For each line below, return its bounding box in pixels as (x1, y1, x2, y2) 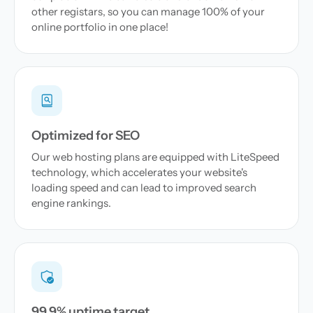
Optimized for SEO (31, 128, 140, 143)
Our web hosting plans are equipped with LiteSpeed (31, 150, 279, 163)
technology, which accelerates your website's (31, 166, 247, 179)
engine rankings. (31, 196, 111, 210)
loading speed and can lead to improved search (31, 181, 256, 194)
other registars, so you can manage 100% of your (31, 5, 265, 18)
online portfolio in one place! (31, 20, 168, 34)
